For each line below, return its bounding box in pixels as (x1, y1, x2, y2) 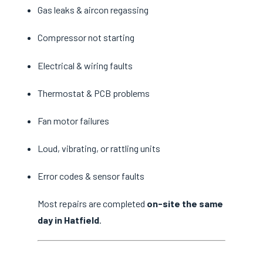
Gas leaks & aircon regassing (38, 4, 149, 16)
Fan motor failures (38, 114, 109, 126)
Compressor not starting (38, 32, 134, 43)
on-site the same (147, 198, 223, 210)
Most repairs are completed (38, 198, 147, 210)
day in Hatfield (38, 214, 99, 226)
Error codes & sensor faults (38, 170, 144, 182)
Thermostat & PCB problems (38, 87, 150, 99)
